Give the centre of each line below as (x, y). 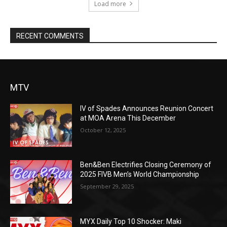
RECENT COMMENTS (50, 36)
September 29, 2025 (107, 186)
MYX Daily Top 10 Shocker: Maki (131, 222)
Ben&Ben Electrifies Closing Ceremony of (146, 165)
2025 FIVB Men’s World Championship (140, 175)
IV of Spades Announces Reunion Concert (147, 108)
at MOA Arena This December (128, 118)
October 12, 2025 (103, 130)
